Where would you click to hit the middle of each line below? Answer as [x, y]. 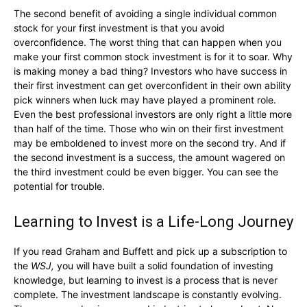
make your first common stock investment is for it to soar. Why [153, 57]
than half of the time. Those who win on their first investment [149, 128]
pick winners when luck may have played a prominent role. [145, 100]
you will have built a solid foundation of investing [164, 266]
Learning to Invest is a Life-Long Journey [153, 222]
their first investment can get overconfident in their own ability [152, 85]
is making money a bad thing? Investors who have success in [150, 71]
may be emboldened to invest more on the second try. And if [150, 143]
